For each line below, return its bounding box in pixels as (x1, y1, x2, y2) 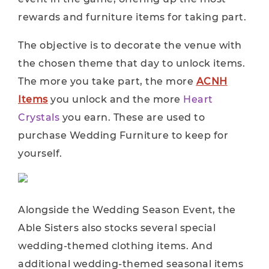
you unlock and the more (47, 94, 183, 105)
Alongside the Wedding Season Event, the (18, 204, 236, 216)
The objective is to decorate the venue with (18, 40, 242, 51)
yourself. (18, 148, 62, 159)
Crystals (18, 112, 59, 123)
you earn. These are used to (59, 112, 205, 123)
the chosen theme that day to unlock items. (18, 58, 245, 69)
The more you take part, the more (18, 76, 196, 87)
